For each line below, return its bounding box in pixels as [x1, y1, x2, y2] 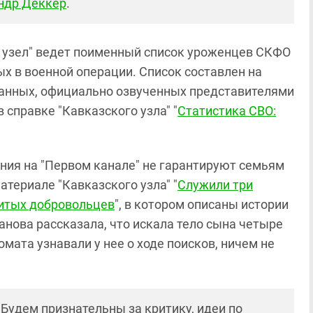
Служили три [177, 177, 253, 193]
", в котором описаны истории [115, 197, 289, 212]
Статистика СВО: [177, 103, 276, 119]
